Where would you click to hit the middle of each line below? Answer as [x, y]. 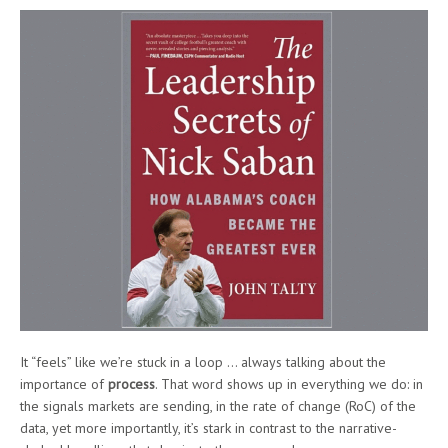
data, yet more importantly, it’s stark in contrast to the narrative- [208, 428]
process [131, 384]
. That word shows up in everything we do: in [289, 384]
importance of [64, 384]
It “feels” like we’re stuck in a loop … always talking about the [203, 362]
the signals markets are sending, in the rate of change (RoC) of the [218, 406]
